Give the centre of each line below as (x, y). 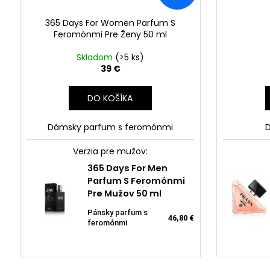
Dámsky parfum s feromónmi (110, 127)
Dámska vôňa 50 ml (151, 205)
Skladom (96, 58)
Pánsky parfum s (117, 213)
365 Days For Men (127, 168)
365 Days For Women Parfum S (110, 23)
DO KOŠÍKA (110, 99)
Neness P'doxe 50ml (163, 186)
